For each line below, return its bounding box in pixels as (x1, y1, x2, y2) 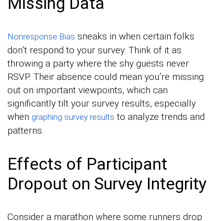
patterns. (7, 125, 44, 137)
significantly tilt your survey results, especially (7, 98, 196, 110)
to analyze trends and (114, 111, 205, 123)
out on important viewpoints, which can (7, 84, 168, 96)
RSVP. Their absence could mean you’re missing (7, 71, 204, 83)
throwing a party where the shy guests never (7, 58, 189, 70)
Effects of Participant (7, 154, 167, 174)
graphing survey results (32, 112, 114, 122)
